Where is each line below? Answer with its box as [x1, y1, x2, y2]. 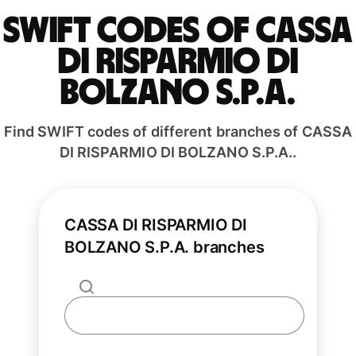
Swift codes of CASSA [3, 13, 353, 50]
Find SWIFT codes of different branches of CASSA [3, 123, 353, 141]
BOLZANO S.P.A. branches [64, 238, 265, 257]
